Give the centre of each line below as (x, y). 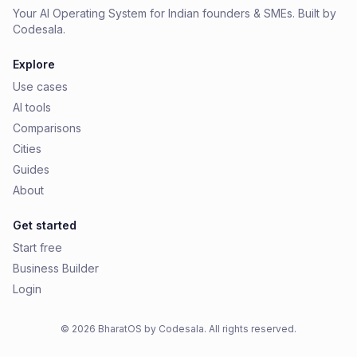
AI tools (32, 107)
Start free (37, 247)
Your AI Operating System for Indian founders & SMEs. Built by (175, 13)
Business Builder (56, 268)
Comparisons (47, 128)
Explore (34, 64)
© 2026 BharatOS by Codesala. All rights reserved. (178, 329)
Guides (31, 169)
